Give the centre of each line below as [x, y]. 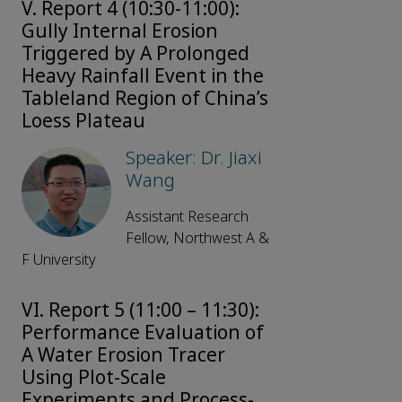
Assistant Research [187, 217]
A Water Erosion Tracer [123, 356]
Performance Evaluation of [143, 333]
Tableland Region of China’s [145, 99]
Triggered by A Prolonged [135, 54]
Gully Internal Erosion [120, 32]
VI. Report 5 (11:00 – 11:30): [140, 311]
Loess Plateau [83, 122]
